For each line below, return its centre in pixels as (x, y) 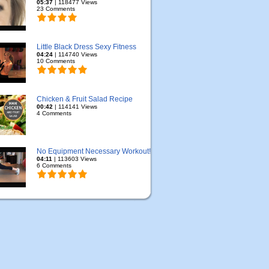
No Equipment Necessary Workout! (94, 151)
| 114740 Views (75, 54)
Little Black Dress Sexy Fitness (86, 47)
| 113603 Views (74, 159)
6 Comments (54, 165)
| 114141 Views (75, 107)
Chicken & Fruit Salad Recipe (85, 99)
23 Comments (56, 9)
